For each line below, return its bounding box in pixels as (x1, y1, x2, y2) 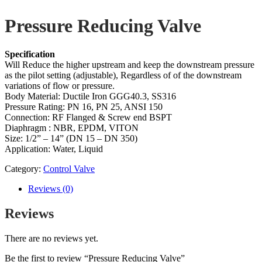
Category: (5, 164, 43, 174)
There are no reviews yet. (5, 233, 98, 244)
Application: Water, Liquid (5, 144, 103, 154)
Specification (5, 49, 55, 60)
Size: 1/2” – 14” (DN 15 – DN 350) (5, 133, 137, 144)
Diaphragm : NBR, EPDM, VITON (5, 123, 139, 133)
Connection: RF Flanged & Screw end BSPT (5, 112, 172, 123)
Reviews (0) (28, 184, 73, 194)
